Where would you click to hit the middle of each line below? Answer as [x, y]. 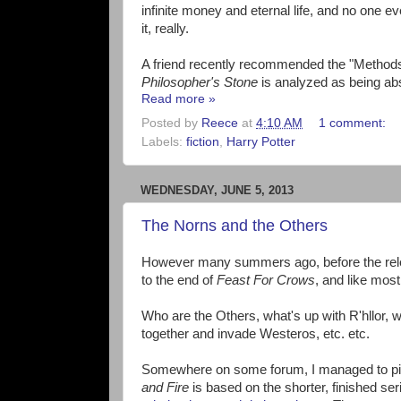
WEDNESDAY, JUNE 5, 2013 [217, 190]
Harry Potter [261, 141]
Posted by [171, 123]
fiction [203, 141]
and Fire [165, 388]
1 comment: [354, 123]
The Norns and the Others [235, 226]
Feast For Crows [266, 281]
